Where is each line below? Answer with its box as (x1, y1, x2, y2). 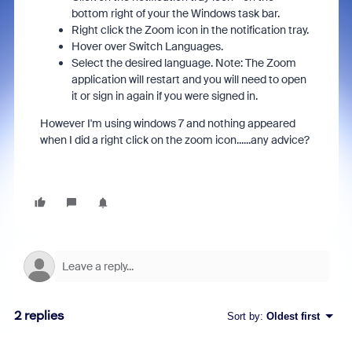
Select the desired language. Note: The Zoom (71, 56, 296, 70)
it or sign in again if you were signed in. (71, 89, 258, 103)
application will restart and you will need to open (71, 72, 306, 86)
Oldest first (266, 310, 320, 322)
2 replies (13, 308, 64, 323)
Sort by (226, 310, 260, 322)
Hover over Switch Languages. (71, 39, 223, 53)
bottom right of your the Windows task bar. (71, 6, 280, 20)
